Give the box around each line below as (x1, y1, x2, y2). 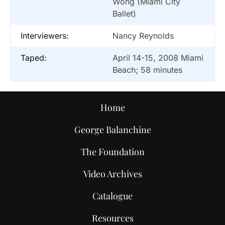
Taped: (21, 52, 47, 63)
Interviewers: (21, 30, 69, 41)
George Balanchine (74, 123, 151, 136)
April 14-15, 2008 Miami (113, 52, 203, 63)
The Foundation (80, 145, 145, 158)
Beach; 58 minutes (113, 64, 182, 75)
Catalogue (92, 189, 133, 202)
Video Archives (83, 167, 142, 180)
